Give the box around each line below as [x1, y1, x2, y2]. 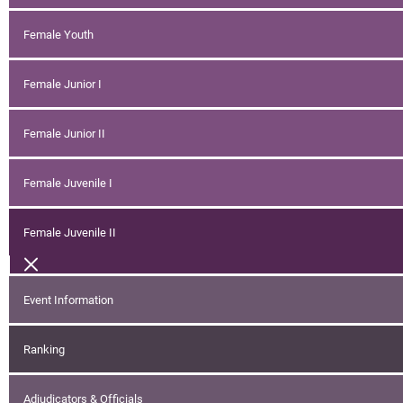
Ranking [23, 341, 65, 357]
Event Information [23, 291, 113, 308]
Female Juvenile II [23, 224, 116, 240]
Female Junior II [23, 125, 105, 141]
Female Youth [23, 26, 94, 42]
